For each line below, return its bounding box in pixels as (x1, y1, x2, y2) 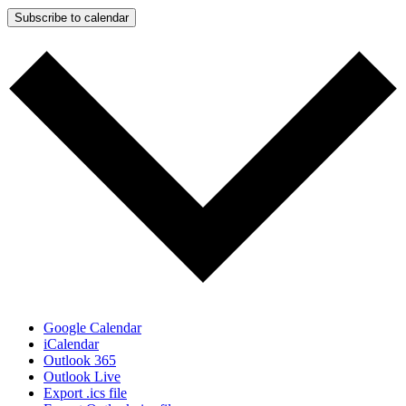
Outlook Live (43, 368, 121, 384)
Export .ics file (43, 384, 127, 401)
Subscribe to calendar (14, 11, 129, 25)
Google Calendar (43, 319, 141, 335)
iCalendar (43, 335, 99, 352)
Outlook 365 (43, 352, 116, 368)
